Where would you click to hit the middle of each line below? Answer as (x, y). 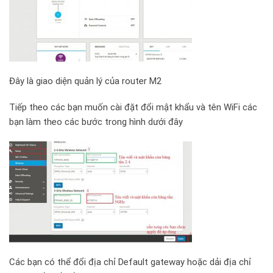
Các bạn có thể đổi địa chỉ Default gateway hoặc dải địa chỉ (130, 262)
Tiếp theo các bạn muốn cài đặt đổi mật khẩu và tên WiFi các (133, 108)
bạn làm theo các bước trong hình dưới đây (96, 122)
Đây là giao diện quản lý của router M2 (85, 81)
